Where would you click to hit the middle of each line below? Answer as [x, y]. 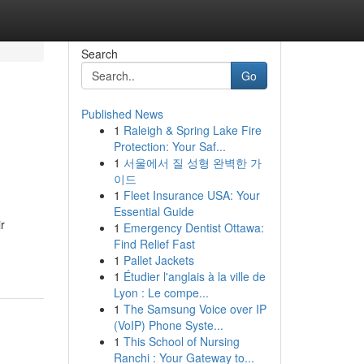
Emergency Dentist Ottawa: [193, 227]
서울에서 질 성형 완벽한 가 [192, 162]
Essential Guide [154, 211]
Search [99, 54]
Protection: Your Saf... [169, 146]
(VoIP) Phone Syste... [168, 325]
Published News [122, 114]
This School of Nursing [181, 341]
